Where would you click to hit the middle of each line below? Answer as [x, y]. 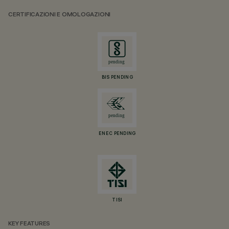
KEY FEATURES [29, 224]
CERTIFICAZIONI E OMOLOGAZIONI [60, 15]
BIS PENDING [117, 78]
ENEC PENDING [117, 134]
